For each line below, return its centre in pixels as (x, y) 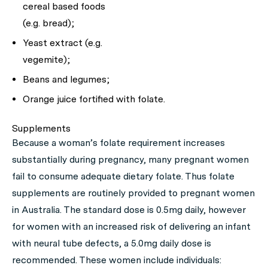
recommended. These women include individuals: (117, 260)
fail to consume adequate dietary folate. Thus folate (123, 176)
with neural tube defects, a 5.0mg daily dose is (112, 243)
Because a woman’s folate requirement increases (118, 143)
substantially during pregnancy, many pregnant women (130, 159)
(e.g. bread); (48, 23)
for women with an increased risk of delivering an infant (131, 226)
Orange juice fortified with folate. (94, 99)
